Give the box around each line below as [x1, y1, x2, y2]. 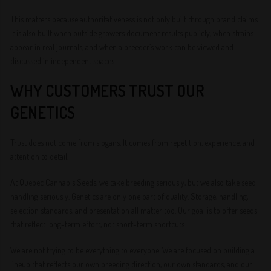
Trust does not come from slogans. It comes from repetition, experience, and [10, 137, 255, 148]
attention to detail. [10, 151, 69, 162]
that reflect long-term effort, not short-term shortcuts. [10, 219, 186, 229]
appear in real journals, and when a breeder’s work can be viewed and [10, 42, 234, 52]
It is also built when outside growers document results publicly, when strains [10, 28, 254, 38]
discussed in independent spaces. [10, 56, 116, 66]
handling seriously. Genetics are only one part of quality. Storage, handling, [10, 191, 249, 201]
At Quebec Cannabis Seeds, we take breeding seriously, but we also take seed [10, 177, 256, 188]
